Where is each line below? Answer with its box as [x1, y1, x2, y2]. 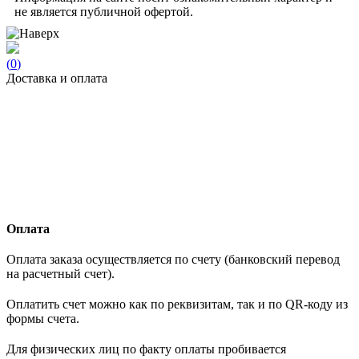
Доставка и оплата [6, 71, 107, 85]
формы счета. [6, 311, 79, 325]
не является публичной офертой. [14, 4, 193, 18]
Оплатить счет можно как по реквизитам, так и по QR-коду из [6, 296, 348, 311]
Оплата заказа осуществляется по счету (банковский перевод [6, 252, 340, 266]
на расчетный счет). [6, 266, 115, 280]
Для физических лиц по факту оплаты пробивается [6, 341, 286, 356]
